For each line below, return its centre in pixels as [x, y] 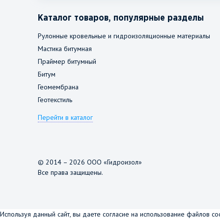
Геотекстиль [55, 100]
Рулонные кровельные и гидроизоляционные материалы [124, 36]
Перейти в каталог [65, 117]
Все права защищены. [70, 172]
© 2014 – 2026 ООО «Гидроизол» [90, 162]
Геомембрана [58, 87]
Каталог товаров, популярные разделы [121, 18]
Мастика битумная [65, 49]
